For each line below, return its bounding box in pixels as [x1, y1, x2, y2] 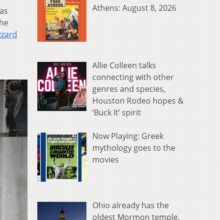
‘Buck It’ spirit [92, 107, 141, 118]
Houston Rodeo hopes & [92, 95, 184, 107]
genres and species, [92, 83, 165, 95]
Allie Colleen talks [92, 60, 156, 71]
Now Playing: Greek [92, 131, 164, 142]
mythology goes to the [92, 142, 175, 154]
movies [92, 154, 119, 165]
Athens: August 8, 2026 [92, 2, 176, 14]
